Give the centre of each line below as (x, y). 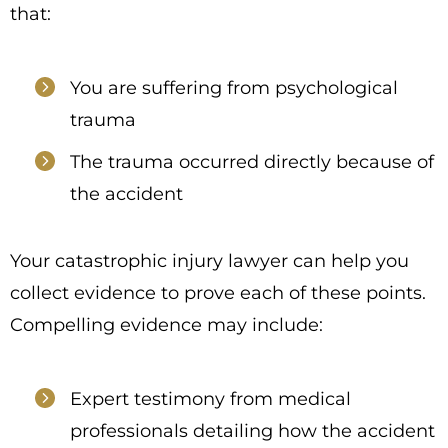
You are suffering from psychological (234, 88)
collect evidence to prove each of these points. (218, 293)
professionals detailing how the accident (252, 431)
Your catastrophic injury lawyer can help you (209, 261)
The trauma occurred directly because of (252, 162)
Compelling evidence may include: (166, 325)
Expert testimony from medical (210, 399)
